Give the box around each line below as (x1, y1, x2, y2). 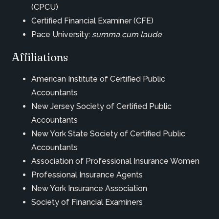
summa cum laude (92, 29, 161, 39)
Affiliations (12, 49, 68, 64)
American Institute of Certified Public (31, 74, 165, 84)
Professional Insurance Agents (31, 170, 143, 179)
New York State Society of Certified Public (31, 129, 185, 138)
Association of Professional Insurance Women (31, 156, 199, 166)
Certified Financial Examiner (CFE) (31, 16, 153, 25)
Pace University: (31, 29, 92, 39)
